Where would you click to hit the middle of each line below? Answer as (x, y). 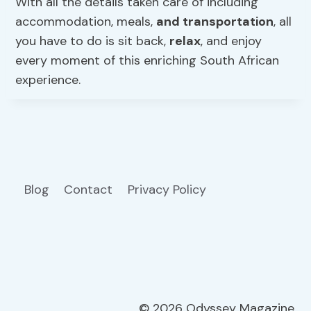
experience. (48, 79)
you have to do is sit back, (93, 41)
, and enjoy (232, 41)
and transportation (215, 21)
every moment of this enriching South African (148, 60)
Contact (89, 189)
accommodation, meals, (86, 21)
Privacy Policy (168, 189)
